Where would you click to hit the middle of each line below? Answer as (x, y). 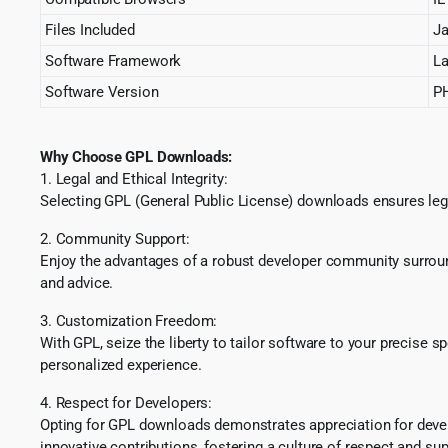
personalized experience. (121, 364)
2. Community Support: (115, 238)
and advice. (77, 282)
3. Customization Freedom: (129, 320)
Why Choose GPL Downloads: (136, 156)
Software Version (102, 91)
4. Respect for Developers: (126, 402)
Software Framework (113, 60)
